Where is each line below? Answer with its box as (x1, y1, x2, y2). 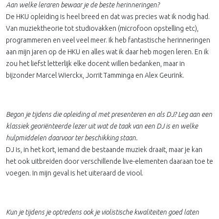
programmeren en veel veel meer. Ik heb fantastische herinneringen (6, 36, 210, 44)
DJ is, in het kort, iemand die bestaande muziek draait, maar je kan (6, 146, 202, 153)
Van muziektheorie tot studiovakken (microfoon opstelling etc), (6, 24, 198, 32)
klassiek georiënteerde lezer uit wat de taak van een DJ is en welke (6, 122, 198, 130)
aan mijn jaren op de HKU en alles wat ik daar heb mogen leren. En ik (6, 48, 209, 56)
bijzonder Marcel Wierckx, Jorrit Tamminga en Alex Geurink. (6, 71, 184, 79)
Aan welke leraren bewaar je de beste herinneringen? (6, 1, 161, 9)
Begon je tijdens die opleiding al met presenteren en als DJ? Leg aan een (6, 110, 212, 118)
